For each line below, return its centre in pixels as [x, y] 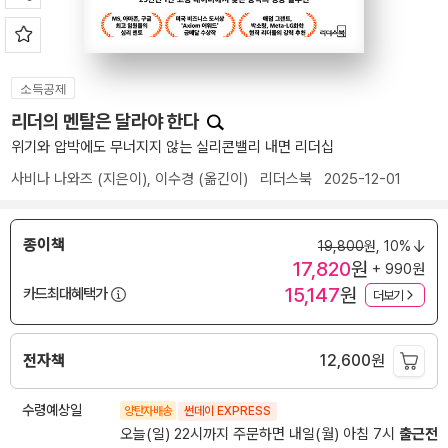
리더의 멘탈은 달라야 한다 [107, 121]
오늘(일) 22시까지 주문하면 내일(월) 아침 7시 [259, 434]
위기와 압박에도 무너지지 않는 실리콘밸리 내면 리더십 [172, 147]
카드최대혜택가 [65, 293]
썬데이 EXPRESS [227, 411]
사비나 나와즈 [52, 179]
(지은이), [124, 179]
